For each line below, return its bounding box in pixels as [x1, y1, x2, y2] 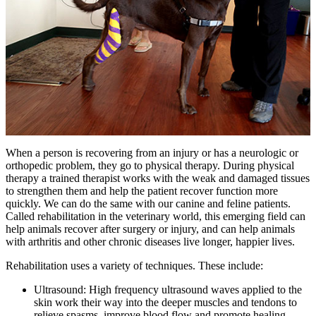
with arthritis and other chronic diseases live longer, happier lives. [6, 235, 295, 248]
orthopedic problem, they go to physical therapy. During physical [6, 159, 294, 171]
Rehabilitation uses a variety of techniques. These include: [6, 259, 263, 272]
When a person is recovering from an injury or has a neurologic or [6, 146, 298, 159]
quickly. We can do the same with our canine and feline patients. [6, 197, 291, 209]
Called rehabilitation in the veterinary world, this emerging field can [6, 209, 305, 222]
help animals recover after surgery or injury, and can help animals [6, 222, 295, 235]
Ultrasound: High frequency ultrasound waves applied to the [34, 283, 302, 296]
